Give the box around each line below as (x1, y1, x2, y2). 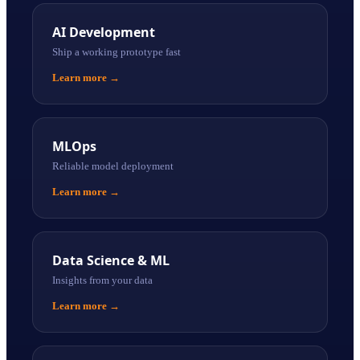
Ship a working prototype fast (52, 46, 181, 58)
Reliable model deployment (52, 160, 174, 172)
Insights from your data (52, 274, 153, 286)
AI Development (52, 23, 155, 41)
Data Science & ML (52, 252, 170, 269)
